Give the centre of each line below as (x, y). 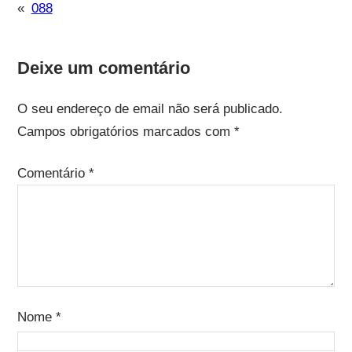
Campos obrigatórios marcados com (125, 131)
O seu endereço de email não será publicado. (150, 108)
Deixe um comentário (103, 68)
